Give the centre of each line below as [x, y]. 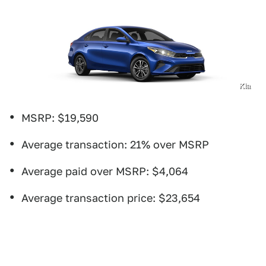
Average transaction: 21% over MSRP [115, 144]
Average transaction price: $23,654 [111, 198]
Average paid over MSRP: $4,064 [105, 171]
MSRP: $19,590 [60, 118]
